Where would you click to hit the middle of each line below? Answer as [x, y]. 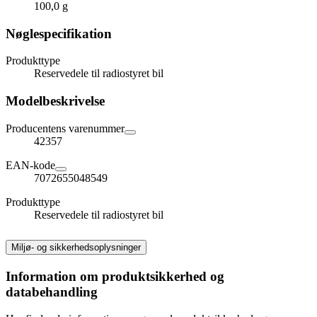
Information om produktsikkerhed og [115, 276]
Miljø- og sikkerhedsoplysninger [76, 247]
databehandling [52, 292]
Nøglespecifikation [59, 33]
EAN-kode [30, 165]
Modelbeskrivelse [55, 101]
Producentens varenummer [65, 128]
